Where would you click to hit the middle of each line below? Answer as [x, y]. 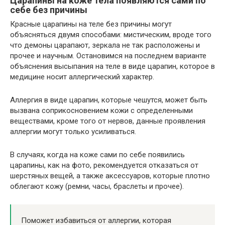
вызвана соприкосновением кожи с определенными [101, 111]
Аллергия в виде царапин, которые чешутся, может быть [109, 100]
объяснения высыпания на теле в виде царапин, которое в [113, 67]
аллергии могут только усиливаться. [73, 132]
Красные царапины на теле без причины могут [91, 24]
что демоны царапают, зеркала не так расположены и [105, 45]
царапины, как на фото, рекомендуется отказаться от [104, 165]
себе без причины [49, 10]
